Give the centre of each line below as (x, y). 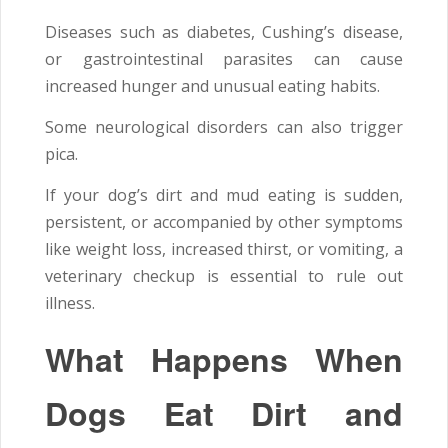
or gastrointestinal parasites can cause (224, 59)
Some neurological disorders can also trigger (224, 127)
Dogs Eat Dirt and (224, 413)
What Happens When (224, 359)
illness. (70, 303)
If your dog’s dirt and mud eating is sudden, (224, 195)
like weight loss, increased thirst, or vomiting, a (224, 249)
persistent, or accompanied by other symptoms (224, 222)
